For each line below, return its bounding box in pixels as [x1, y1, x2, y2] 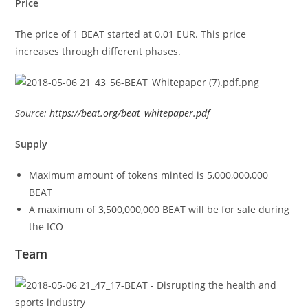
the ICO [29, 220, 64, 233]
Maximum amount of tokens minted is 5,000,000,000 [29, 168, 269, 181]
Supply [15, 137, 48, 151]
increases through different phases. [15, 45, 181, 58]
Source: [15, 107, 50, 120]
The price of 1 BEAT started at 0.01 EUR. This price [15, 27, 247, 41]
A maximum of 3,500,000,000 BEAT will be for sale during [29, 203, 290, 216]
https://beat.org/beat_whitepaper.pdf [49, 107, 210, 120]
